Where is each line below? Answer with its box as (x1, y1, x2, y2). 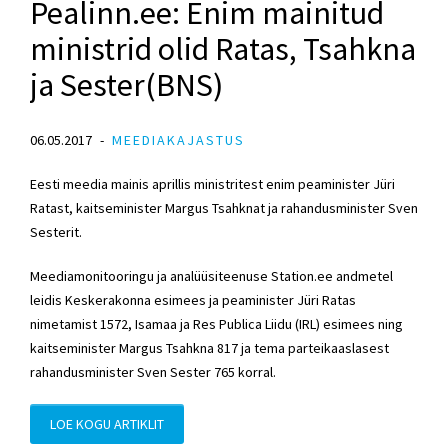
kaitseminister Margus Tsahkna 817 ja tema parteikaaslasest (30, 339, 389, 358)
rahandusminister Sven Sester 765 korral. (30, 363, 276, 382)
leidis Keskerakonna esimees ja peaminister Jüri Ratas (30, 291, 356, 310)
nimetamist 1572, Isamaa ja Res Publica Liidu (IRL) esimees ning (30, 315, 403, 334)
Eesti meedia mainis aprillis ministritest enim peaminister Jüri (30, 175, 395, 194)
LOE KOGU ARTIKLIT (50, 415, 164, 434)
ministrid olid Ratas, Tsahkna (30, 29, 416, 70)
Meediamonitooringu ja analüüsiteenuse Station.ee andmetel (30, 267, 393, 286)
